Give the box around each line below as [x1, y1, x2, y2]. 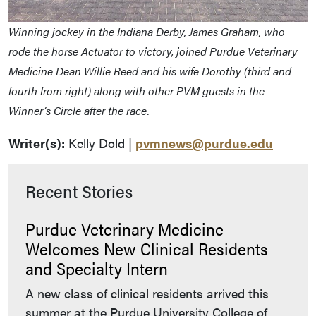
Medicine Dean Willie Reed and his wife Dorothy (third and [8, 63, 291, 80]
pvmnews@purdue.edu [135, 134, 273, 152]
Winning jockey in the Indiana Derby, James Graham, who [8, 23, 285, 40]
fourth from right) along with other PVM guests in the [8, 83, 265, 99]
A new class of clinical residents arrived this [25, 284, 269, 303]
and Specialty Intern [25, 256, 168, 281]
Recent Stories [25, 178, 133, 204]
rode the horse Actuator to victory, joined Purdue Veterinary [8, 43, 298, 60]
